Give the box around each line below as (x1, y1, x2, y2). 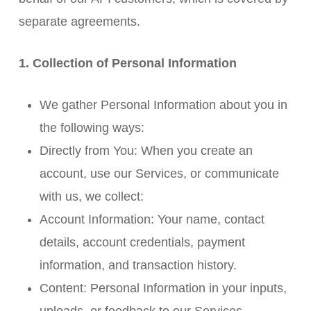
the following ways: (39, 121, 144, 135)
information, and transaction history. (39, 258, 237, 272)
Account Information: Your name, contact (39, 212, 264, 226)
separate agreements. (18, 15, 140, 28)
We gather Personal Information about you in (39, 98, 287, 112)
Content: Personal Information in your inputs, (39, 281, 287, 295)
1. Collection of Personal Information (18, 56, 237, 70)
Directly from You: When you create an (39, 144, 253, 158)
